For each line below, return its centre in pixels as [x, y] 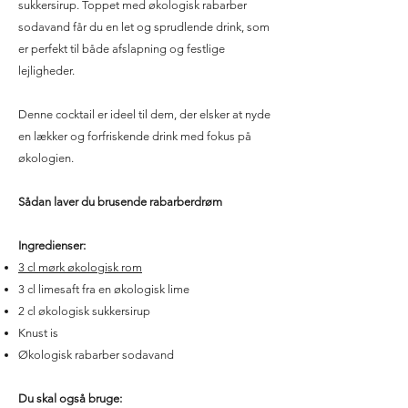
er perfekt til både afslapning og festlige [122, 49]
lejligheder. [46, 71]
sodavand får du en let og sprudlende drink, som [144, 27]
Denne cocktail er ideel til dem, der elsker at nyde [144, 115]
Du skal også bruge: [70, 399]
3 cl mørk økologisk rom [80, 268]
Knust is [38, 333]
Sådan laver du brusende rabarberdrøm [120, 202]
